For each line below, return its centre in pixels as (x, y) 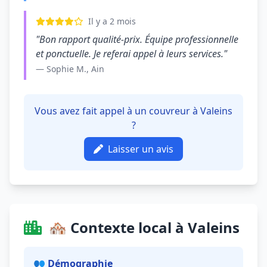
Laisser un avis (141, 149)
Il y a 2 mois (112, 21)
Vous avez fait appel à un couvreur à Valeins (133, 111)
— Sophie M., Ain (70, 69)
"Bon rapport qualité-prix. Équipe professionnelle (137, 39)
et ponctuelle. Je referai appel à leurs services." (131, 54)
